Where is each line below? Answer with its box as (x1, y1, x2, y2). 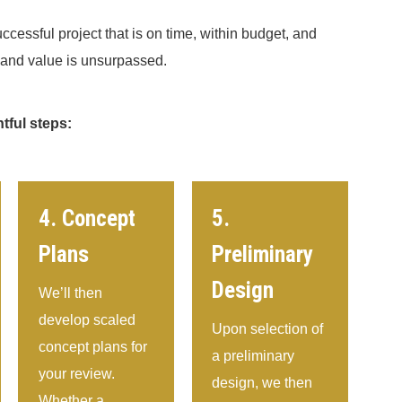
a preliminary (212, 348, 295, 364)
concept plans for (38, 339, 147, 355)
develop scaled (38, 312, 135, 328)
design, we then (212, 375, 313, 391)
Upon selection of (212, 321, 324, 337)
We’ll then (38, 285, 102, 301)
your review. (38, 366, 115, 382)
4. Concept (38, 205, 135, 232)
